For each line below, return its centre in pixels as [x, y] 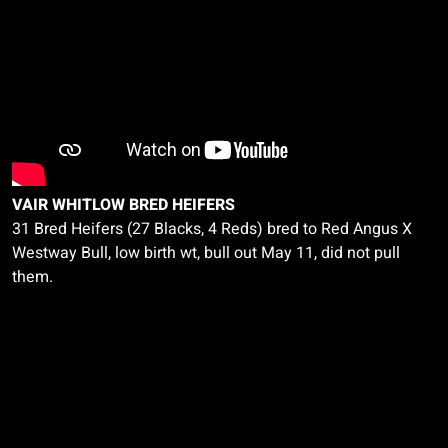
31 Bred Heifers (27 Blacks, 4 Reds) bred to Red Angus [207, 229]
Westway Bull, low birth [96, 253]
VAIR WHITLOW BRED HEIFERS [123, 205]
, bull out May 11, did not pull [298, 253]
